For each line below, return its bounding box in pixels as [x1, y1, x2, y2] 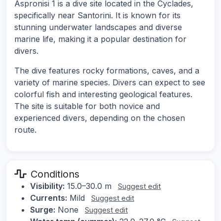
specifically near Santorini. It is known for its [14, 10, 181, 21]
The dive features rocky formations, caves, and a [14, 66, 199, 76]
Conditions [31, 168, 79, 181]
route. [14, 125, 37, 135]
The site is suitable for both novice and [14, 101, 160, 111]
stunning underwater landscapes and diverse [14, 22, 182, 33]
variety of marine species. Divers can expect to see [14, 77, 205, 88]
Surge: [30, 205, 55, 215]
